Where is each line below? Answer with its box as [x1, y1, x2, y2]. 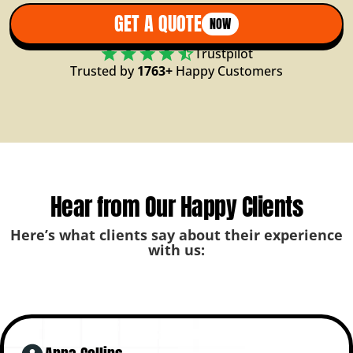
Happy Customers [173, 61, 283, 80]
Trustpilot [195, 44, 253, 62]
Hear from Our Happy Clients [50, 188, 303, 225]
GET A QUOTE [114, 9, 202, 39]
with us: [148, 240, 205, 259]
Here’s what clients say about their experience [10, 225, 343, 244]
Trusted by [70, 61, 137, 80]
